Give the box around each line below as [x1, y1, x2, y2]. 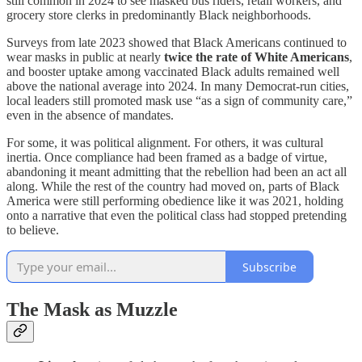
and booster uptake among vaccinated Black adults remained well [6, 65, 339, 79]
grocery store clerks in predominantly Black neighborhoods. [6, 8, 311, 23]
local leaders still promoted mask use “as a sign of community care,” [6, 94, 352, 108]
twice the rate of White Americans [164, 50, 349, 65]
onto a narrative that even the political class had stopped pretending [6, 208, 347, 223]
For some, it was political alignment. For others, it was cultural [6, 136, 323, 150]
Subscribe [242, 259, 297, 275]
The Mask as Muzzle [6, 299, 178, 321]
